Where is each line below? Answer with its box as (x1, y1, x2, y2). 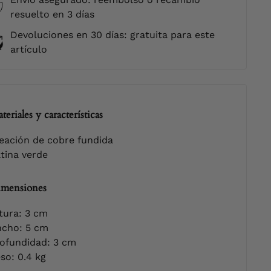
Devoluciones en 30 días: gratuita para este (10, 29, 215, 41)
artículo (10, 44, 47, 55)
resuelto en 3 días (10, 8, 94, 20)
